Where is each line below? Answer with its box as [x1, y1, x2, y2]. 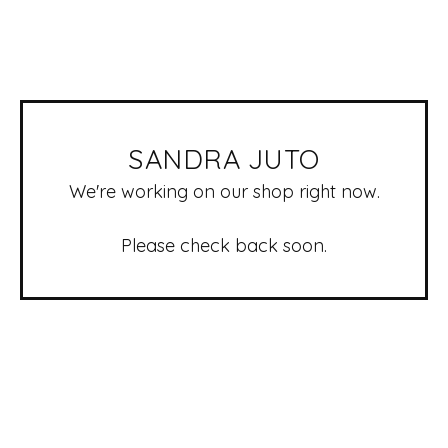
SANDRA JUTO [128, 142, 320, 176]
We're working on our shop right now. [68, 180, 380, 203]
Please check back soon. [121, 234, 327, 257]
